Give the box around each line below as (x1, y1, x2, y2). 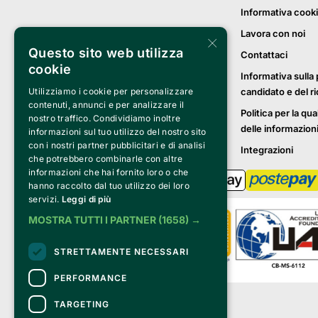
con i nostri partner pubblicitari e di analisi (28, 140, 205, 150)
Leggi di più (61, 194, 111, 204)
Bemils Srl (51, 303, 94, 315)
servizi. (28, 194, 60, 204)
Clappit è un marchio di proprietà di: (51, 290, 209, 302)
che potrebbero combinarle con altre (28, 153, 183, 164)
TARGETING (54, 298, 109, 309)
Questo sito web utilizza (28, 45, 184, 60)
